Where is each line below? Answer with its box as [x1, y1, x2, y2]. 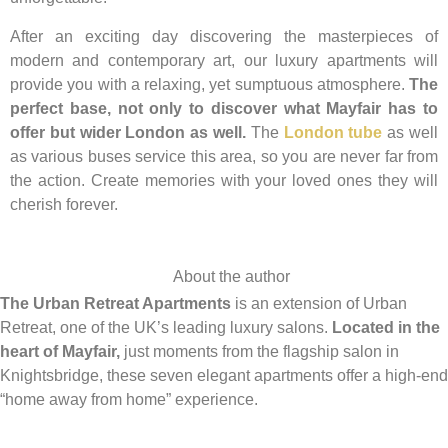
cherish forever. [10, 195, 118, 213]
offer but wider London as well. [10, 123, 251, 141]
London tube [283, 123, 383, 141]
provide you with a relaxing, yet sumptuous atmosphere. [10, 75, 409, 93]
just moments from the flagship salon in [120, 343, 399, 361]
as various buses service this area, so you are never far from [10, 147, 438, 165]
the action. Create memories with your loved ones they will [10, 171, 438, 189]
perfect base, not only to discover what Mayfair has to [10, 99, 438, 117]
